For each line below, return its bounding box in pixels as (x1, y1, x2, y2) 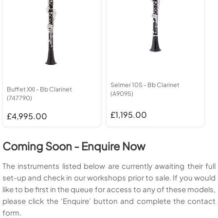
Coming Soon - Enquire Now (2, 139, 145, 153)
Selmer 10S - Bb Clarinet (110, 80, 180, 89)
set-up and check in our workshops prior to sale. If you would (2, 173, 216, 182)
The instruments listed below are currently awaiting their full (2, 161, 216, 170)
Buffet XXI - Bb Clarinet (7, 85, 72, 93)
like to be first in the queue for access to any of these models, (2, 184, 216, 194)
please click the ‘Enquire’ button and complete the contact (2, 196, 216, 205)
